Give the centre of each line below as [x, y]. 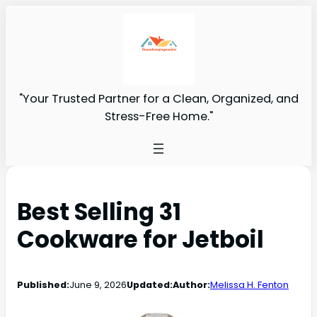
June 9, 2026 [98, 284]
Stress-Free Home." [158, 116]
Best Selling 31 [99, 212]
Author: [191, 284]
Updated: [150, 284]
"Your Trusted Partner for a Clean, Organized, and [158, 98]
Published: [43, 284]
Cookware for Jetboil [140, 239]
